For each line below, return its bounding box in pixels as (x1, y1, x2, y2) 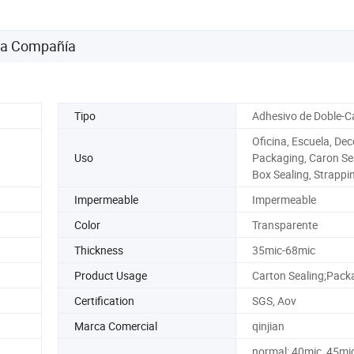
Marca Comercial (74, 318, 157, 333)
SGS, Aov (251, 292, 296, 308)
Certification (74, 292, 134, 308)
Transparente (251, 217, 318, 232)
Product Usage (74, 267, 147, 283)
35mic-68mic (251, 242, 315, 258)
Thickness (74, 242, 123, 258)
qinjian (251, 318, 284, 333)
